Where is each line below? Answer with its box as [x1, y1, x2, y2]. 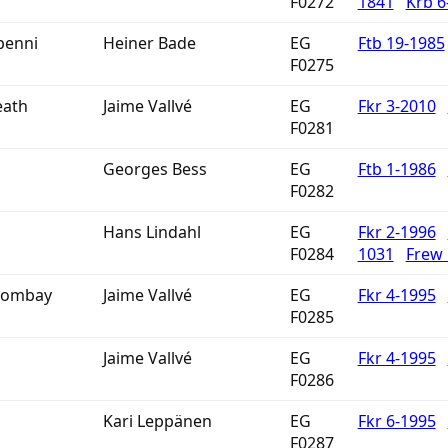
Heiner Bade [102, 32, 196, 54]
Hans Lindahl [102, 221, 201, 243]
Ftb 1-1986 [357, 158, 436, 180]
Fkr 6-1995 [357, 410, 436, 432]
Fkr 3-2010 [357, 95, 436, 117]
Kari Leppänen [102, 410, 212, 432]
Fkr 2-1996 [357, 221, 436, 243]
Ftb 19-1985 [357, 32, 445, 54]
